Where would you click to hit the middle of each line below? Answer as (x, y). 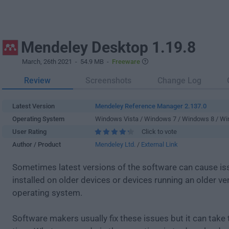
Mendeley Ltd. (115, 144)
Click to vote (159, 132)
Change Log (179, 81)
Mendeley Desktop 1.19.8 (108, 47)
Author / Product (37, 144)
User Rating (29, 132)
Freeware (126, 62)
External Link (159, 144)
